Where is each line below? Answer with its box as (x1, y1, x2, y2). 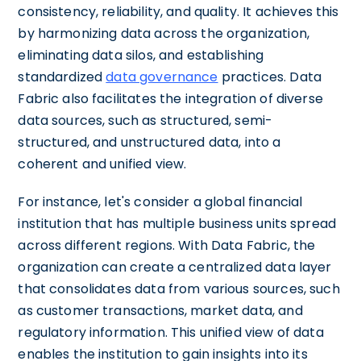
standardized (18, 67, 106, 86)
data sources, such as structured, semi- (18, 110, 273, 130)
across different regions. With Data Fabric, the (18, 235, 316, 255)
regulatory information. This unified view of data (18, 322, 324, 342)
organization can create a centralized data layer (18, 257, 332, 276)
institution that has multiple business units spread (18, 214, 337, 233)
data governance (106, 67, 218, 86)
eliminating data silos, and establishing (18, 45, 264, 64)
